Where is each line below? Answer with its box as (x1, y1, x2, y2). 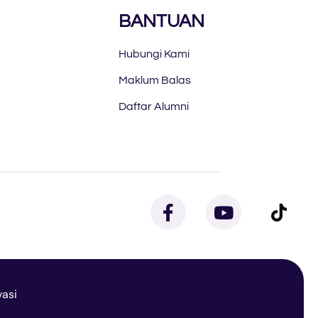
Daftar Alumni (118, 101, 189, 113)
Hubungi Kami (118, 48, 190, 60)
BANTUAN (118, 12, 204, 31)
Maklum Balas (118, 75, 191, 87)
